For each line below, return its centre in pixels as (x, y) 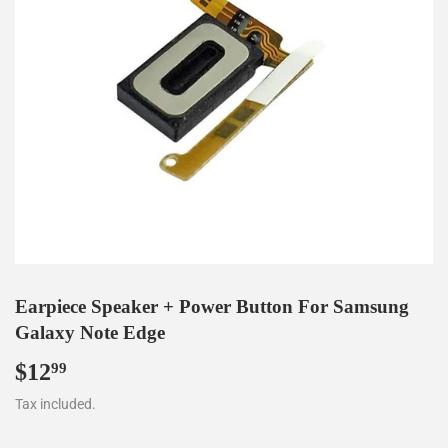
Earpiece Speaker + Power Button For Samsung (212, 306)
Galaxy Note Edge (90, 332)
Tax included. (55, 404)
